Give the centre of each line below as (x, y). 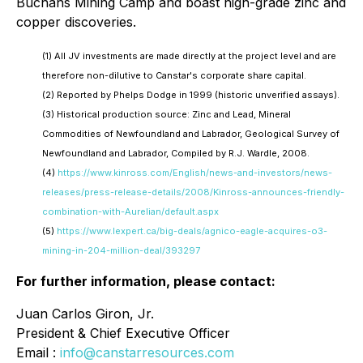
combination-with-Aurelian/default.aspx (130, 211)
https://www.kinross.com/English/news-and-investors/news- (195, 173)
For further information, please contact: (146, 281)
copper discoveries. (76, 22)
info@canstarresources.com (147, 352)
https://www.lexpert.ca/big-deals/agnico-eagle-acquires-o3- (192, 231)
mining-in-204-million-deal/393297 (121, 250)
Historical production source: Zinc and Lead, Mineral (174, 114)
